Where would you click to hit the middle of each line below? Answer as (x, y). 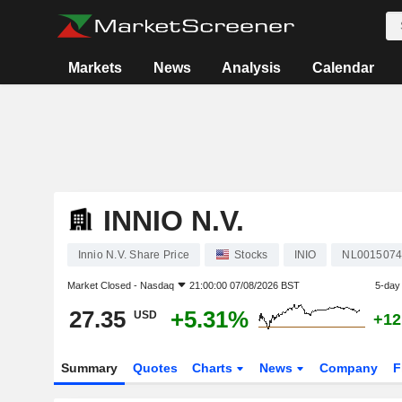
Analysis (252, 68)
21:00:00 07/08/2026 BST (244, 285)
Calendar (343, 68)
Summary (89, 368)
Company (349, 368)
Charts (214, 368)
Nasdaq (157, 285)
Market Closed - (103, 285)
